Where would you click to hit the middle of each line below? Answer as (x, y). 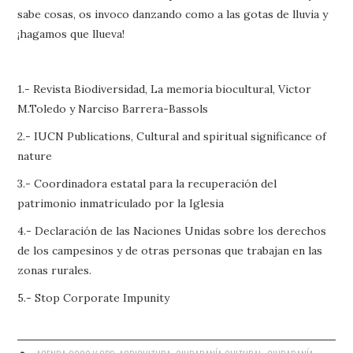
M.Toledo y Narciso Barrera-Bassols (113, 108)
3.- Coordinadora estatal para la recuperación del (147, 183)
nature (35, 156)
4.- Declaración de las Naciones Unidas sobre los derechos (172, 230)
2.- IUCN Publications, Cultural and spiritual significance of (172, 136)
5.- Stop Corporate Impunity (94, 297)
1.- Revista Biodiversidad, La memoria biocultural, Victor (165, 89)
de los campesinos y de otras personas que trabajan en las (170, 250)
